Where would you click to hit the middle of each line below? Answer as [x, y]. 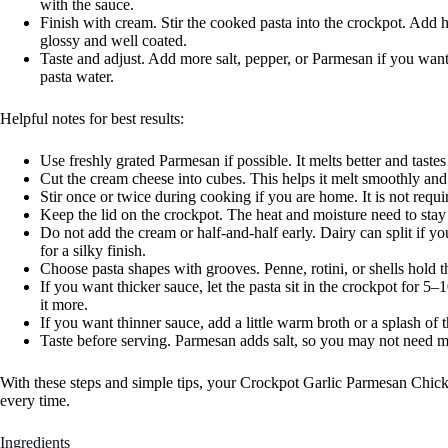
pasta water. [77, 77]
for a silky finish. [93, 251]
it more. [64, 305]
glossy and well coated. [113, 41]
